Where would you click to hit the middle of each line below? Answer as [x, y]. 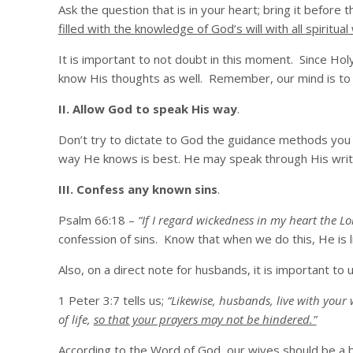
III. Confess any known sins [137, 189]
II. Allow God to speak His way [147, 109]
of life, [76, 319]
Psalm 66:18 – [98, 220]
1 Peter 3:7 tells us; [112, 300]
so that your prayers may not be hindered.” [205, 319]
